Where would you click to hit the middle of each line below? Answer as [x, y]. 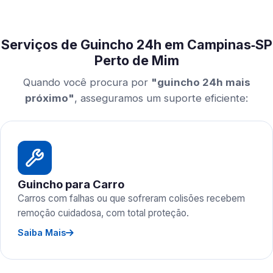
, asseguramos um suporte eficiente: [161, 98]
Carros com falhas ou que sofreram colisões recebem [131, 198]
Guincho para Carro [71, 184]
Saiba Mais [42, 232]
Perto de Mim [136, 60]
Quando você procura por [87, 82]
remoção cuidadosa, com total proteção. [103, 213]
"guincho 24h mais [200, 82]
